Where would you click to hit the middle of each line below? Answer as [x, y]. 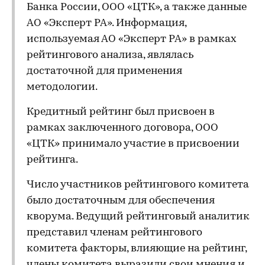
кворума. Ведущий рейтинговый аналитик [138, 217]
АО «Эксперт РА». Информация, [106, 23]
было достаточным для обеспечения [121, 201]
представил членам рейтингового [114, 233]
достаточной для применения [104, 71]
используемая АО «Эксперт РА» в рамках [132, 39]
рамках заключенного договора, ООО [122, 128]
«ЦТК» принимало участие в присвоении [133, 144]
